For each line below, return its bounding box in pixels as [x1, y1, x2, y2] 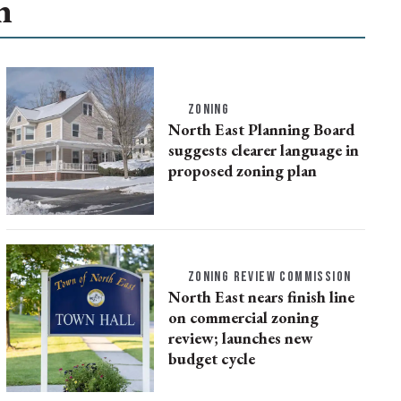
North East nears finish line [167, 286, 354, 307]
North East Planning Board [167, 119, 354, 140]
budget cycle [167, 347, 255, 369]
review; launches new [167, 327, 313, 348]
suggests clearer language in [167, 140, 359, 160]
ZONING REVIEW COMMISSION [187, 268, 352, 286]
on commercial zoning [167, 306, 319, 328]
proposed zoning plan [167, 160, 317, 181]
